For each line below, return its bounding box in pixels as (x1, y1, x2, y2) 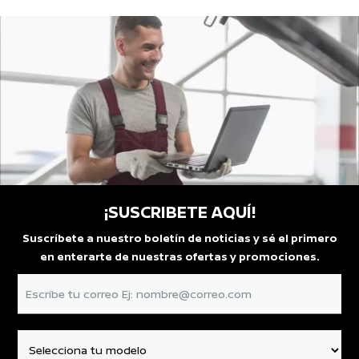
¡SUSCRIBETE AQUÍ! (103, 201, 256, 224)
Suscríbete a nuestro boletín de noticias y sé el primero (22, 231, 337, 246)
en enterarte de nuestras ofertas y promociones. (39, 249, 320, 264)
